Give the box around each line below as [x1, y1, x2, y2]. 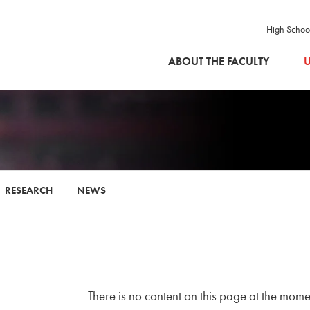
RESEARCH [5, 183, 53, 197]
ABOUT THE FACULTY [168, 53, 269, 69]
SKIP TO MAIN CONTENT [154, 31, 257, 44]
